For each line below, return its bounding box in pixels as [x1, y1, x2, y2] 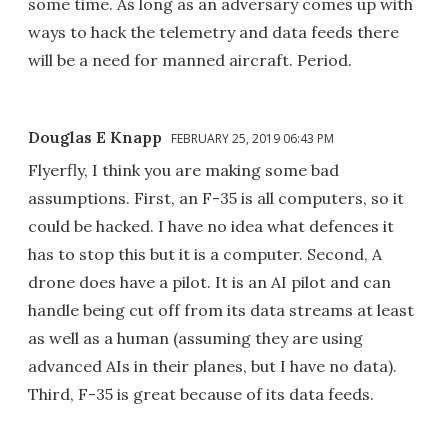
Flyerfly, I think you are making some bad [28, 160, 339, 181]
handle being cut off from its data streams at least [28, 300, 414, 321]
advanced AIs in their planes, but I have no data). [28, 356, 397, 377]
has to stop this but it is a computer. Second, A [28, 244, 382, 265]
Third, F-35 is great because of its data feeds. [28, 384, 374, 405]
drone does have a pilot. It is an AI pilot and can [28, 272, 391, 293]
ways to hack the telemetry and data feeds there [28, 22, 399, 43]
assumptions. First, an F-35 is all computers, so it [28, 188, 404, 209]
